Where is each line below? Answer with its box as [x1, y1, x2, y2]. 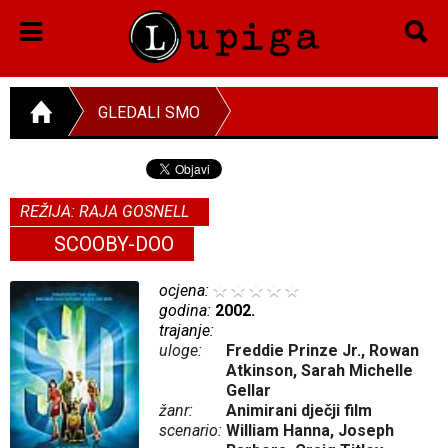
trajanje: [159, 320, 215, 340]
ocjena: [159, 280, 214, 300]
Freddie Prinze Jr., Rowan [226, 340, 420, 360]
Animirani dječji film [226, 400, 373, 420]
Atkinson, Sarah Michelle [226, 360, 414, 380]
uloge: [159, 340, 203, 360]
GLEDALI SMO [98, 102, 200, 122]
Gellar [226, 380, 272, 400]
